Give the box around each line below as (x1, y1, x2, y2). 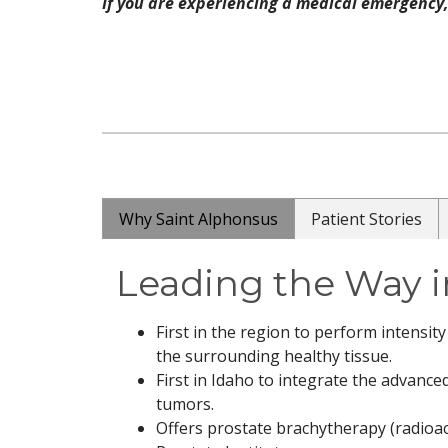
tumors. (156, 393, 214, 416)
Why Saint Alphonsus (119, 208, 278, 231)
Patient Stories (311, 208, 422, 231)
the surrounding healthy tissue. (156, 345, 392, 368)
